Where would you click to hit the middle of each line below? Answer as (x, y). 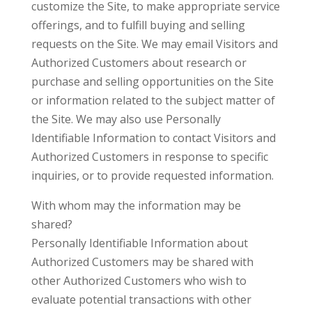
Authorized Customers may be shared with (142, 262)
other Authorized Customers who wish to (139, 281)
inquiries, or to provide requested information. (152, 175)
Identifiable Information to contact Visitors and (153, 138)
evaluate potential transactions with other (141, 299)
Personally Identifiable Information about (139, 243)
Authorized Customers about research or (139, 63)
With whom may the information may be (136, 205)
